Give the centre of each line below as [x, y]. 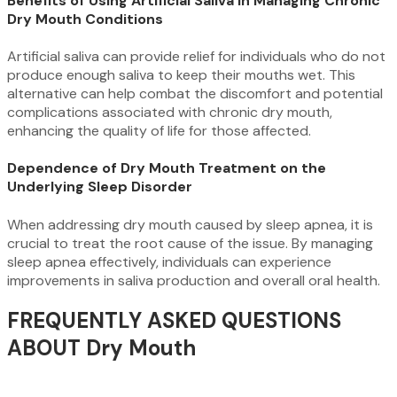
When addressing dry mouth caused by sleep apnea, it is [190, 224]
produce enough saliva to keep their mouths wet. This [181, 75]
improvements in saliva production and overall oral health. [194, 280]
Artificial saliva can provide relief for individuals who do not [196, 57]
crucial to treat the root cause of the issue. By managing [190, 243]
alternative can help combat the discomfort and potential [195, 94]
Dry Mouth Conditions [85, 19]
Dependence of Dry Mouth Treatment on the [167, 168]
